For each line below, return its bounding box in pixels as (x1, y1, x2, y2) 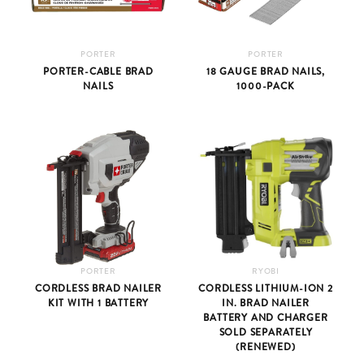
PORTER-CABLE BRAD (43, 63, 154, 79)
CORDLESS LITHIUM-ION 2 (198, 280, 333, 296)
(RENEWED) (236, 339, 296, 354)
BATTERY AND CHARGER (203, 310, 328, 325)
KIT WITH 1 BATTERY (47, 295, 149, 310)
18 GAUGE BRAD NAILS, (206, 63, 326, 79)
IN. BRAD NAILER (222, 295, 310, 310)
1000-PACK (236, 78, 295, 93)
